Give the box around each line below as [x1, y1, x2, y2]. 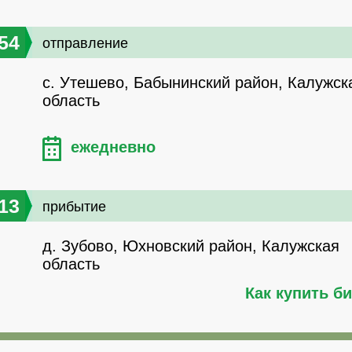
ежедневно [71, 138, 156, 156]
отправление [42, 35, 128, 52]
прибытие [42, 199, 106, 215]
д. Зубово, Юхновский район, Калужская [42, 237, 339, 255]
